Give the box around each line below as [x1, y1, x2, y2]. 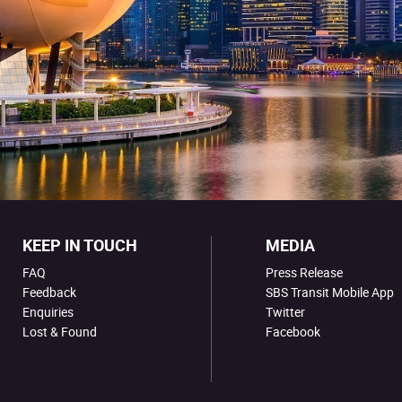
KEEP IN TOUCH [22, 234, 137, 256]
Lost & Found [22, 323, 97, 340]
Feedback [22, 284, 76, 301]
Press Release [266, 264, 343, 281]
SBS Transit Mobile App [266, 284, 394, 301]
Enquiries [22, 303, 74, 320]
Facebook [266, 323, 320, 340]
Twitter [266, 303, 305, 320]
